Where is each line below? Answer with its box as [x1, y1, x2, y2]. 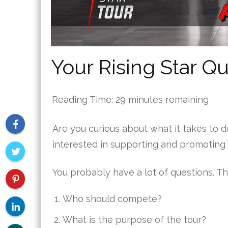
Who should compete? [63, 193, 162, 205]
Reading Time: [52, 94, 116, 105]
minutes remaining [126, 94, 209, 105]
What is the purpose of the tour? [63, 214, 206, 225]
